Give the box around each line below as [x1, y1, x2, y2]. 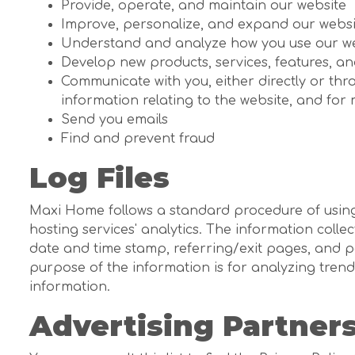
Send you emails [61, 113, 168, 128]
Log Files [29, 160, 170, 196]
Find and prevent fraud [61, 132, 215, 147]
